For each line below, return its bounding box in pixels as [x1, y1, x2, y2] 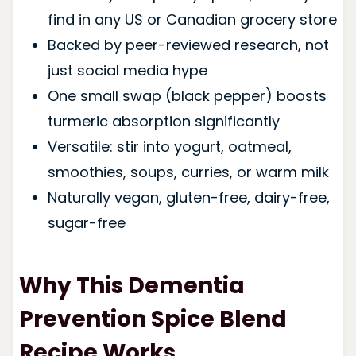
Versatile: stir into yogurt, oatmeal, [47, 136, 292, 157]
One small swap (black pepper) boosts [47, 85, 327, 106]
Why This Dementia [18, 269, 245, 301]
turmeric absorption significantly [47, 110, 280, 131]
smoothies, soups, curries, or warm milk [47, 161, 329, 182]
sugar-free [47, 212, 126, 233]
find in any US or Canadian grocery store [47, 9, 337, 29]
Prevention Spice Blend [18, 303, 287, 335]
